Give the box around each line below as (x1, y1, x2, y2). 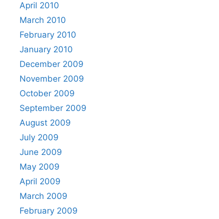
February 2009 (20, 205, 78, 216)
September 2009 (20, 103, 87, 113)
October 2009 (20, 88, 75, 98)
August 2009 (20, 117, 71, 128)
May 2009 (20, 161, 60, 172)
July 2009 (20, 132, 59, 142)
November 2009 (20, 73, 84, 84)
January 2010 (20, 44, 73, 54)
